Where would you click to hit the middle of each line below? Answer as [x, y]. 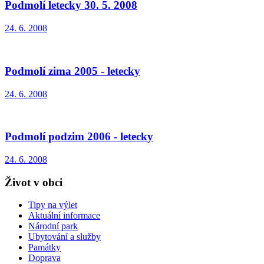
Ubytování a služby [65, 237]
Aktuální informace [64, 216]
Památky [44, 247]
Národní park [53, 226]
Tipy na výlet [53, 205]
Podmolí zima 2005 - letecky [72, 71]
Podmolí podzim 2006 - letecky [79, 137]
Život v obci [34, 182]
